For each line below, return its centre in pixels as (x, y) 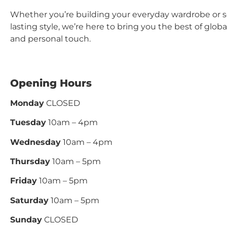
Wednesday (35, 142)
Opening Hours (51, 83)
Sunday (26, 220)
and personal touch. (50, 39)
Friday (24, 181)
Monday (27, 103)
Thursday (30, 161)
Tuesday (28, 123)
